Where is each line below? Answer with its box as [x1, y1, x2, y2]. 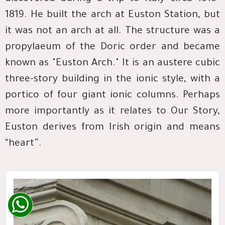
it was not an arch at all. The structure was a [5, 26, 220, 37]
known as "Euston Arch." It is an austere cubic [5, 58, 220, 69]
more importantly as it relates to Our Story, [5, 106, 220, 118]
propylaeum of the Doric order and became [5, 42, 220, 53]
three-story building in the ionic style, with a [5, 74, 220, 85]
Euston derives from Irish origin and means [5, 123, 220, 134]
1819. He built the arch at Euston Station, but [5, 10, 220, 21]
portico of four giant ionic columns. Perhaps [5, 90, 220, 101]
